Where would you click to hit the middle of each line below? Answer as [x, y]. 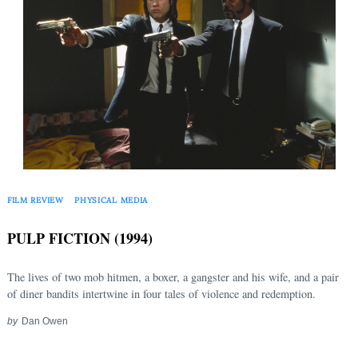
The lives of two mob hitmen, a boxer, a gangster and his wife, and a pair [173, 277]
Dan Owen [44, 321]
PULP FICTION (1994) [80, 239]
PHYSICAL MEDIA [111, 200]
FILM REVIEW [36, 200]
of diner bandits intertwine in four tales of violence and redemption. [161, 294]
